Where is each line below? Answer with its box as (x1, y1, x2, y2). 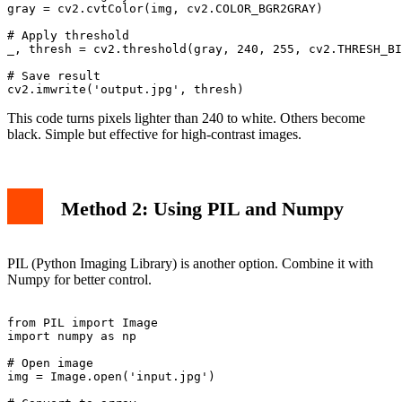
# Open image (7, 355, 93, 370)
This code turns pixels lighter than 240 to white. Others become (7, 109, 365, 126)
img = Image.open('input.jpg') (7, 369, 215, 383)
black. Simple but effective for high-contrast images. (7, 126, 301, 142)
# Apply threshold (7, 28, 129, 42)
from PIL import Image (7, 315, 158, 329)
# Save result (7, 68, 100, 83)
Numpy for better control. (7, 271, 152, 287)
